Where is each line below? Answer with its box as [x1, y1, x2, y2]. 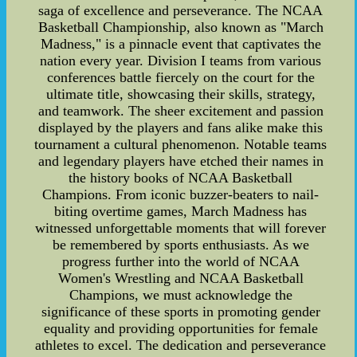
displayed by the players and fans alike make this [38, 120, 324, 136]
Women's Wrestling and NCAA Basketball [57, 270, 304, 287]
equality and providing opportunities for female [43, 320, 318, 337]
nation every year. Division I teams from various [40, 53, 322, 69]
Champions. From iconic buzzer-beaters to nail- [42, 186, 320, 203]
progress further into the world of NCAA [61, 253, 300, 270]
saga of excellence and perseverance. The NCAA [38, 2, 324, 19]
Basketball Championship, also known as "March [37, 19, 324, 36]
